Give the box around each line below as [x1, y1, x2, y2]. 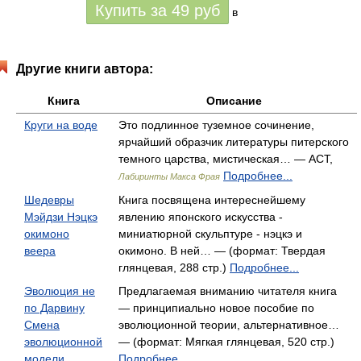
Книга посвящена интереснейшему [118, 193, 305, 206]
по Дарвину [24, 301, 85, 314]
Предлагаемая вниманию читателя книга [118, 284, 337, 297]
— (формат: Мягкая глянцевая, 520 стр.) [118, 335, 334, 348]
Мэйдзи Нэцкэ [24, 210, 98, 223]
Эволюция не [24, 284, 95, 297]
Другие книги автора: [16, 62, 153, 76]
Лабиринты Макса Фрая [118, 172, 220, 181]
